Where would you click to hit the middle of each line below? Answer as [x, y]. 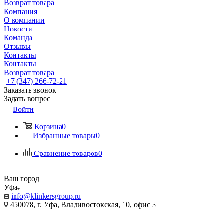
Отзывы [17, 46]
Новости [18, 29]
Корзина [48, 127]
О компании [24, 20]
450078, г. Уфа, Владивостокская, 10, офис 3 [82, 205]
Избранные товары [64, 135]
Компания [21, 11]
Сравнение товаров [66, 153]
